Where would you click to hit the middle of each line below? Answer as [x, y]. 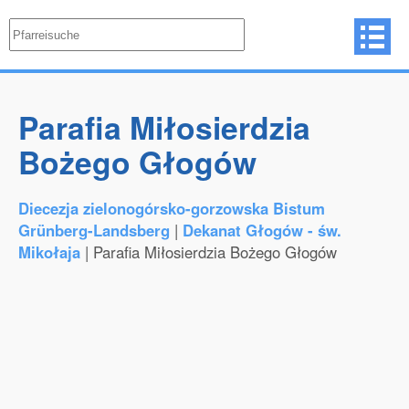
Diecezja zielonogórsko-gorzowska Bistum [172, 208]
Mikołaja [49, 252]
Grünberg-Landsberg [94, 230]
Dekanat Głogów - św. [262, 230]
